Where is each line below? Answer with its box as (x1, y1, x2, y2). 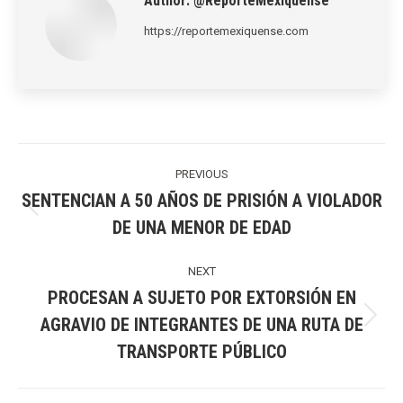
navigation (17, 166, 112, 194)
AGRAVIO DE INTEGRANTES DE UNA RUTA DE (40, 314, 363, 336)
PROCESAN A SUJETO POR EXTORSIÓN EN (47, 287, 356, 309)
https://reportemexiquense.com (144, 24, 309, 39)
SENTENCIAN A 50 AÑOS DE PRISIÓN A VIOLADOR (21, 190, 382, 212)
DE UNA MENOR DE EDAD (112, 217, 291, 239)
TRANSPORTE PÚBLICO (116, 341, 287, 363)
